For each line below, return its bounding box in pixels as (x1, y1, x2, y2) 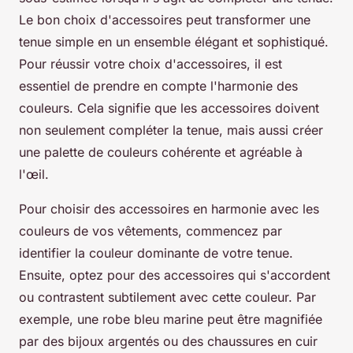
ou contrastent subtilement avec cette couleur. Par (19, 289, 316, 306)
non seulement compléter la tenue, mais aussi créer (19, 122, 323, 139)
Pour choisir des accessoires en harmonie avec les (19, 201, 319, 217)
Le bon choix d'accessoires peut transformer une (19, 12, 310, 28)
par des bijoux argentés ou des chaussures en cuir (19, 333, 318, 350)
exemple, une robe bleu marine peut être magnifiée (19, 311, 322, 328)
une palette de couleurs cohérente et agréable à (19, 144, 303, 161)
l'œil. (19, 166, 49, 183)
